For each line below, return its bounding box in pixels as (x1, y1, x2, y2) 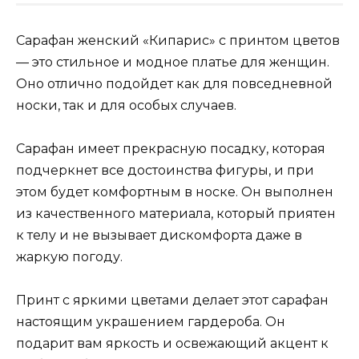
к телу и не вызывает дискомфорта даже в (16, 227, 302, 243)
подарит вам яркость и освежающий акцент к (16, 336, 329, 352)
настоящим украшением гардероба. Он (16, 314, 285, 330)
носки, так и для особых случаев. (16, 97, 236, 113)
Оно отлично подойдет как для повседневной (16, 75, 333, 91)
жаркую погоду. (16, 248, 123, 264)
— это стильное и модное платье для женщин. (16, 54, 329, 70)
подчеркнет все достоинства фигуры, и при (16, 162, 314, 178)
